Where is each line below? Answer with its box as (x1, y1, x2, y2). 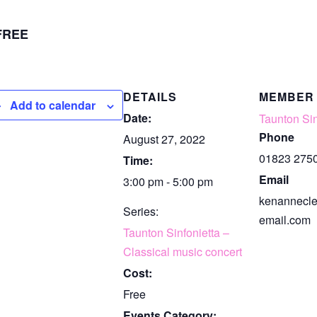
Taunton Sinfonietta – (123, 224, 229, 241)
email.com (259, 212, 311, 228)
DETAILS (123, 88, 177, 105)
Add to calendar (10, 97, 96, 113)
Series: (123, 203, 158, 219)
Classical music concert (123, 243, 242, 260)
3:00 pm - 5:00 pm (123, 173, 213, 190)
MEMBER (259, 88, 314, 105)
